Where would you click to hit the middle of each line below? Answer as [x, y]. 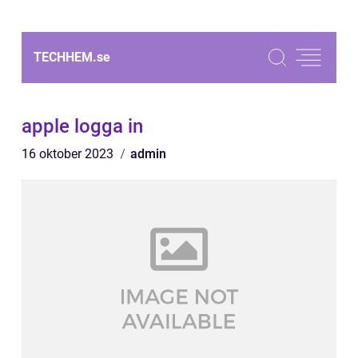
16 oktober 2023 [69, 154]
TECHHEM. [65, 57]
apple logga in [82, 126]
